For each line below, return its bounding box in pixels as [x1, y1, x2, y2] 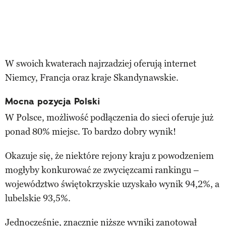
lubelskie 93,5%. [5, 192, 71, 204]
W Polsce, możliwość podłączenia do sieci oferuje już [5, 111, 213, 123]
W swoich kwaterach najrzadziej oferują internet [5, 58, 196, 69]
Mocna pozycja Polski [5, 95, 100, 107]
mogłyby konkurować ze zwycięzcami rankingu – [5, 164, 199, 176]
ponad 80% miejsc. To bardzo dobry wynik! [5, 126, 176, 137]
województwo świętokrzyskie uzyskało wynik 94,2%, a [5, 178, 219, 190]
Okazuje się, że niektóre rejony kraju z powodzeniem [5, 150, 214, 161]
